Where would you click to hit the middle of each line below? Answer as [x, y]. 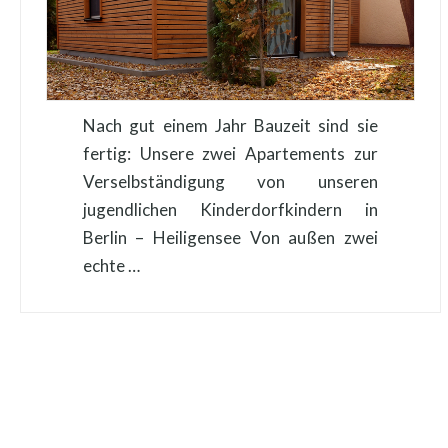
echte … [111, 266]
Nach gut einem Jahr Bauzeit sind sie [230, 126]
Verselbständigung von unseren [230, 182]
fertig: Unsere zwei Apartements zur [230, 154]
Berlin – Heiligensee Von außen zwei [230, 238]
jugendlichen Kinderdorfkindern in [230, 210]
